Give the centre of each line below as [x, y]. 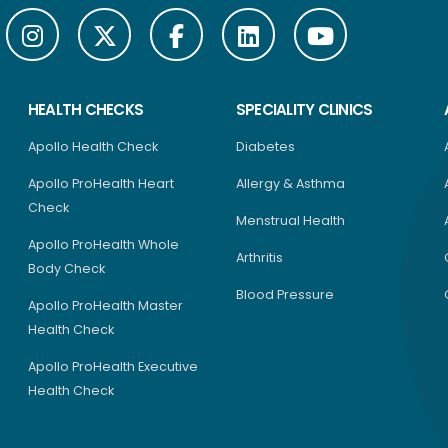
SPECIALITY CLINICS [304, 109]
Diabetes [265, 146]
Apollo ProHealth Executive [113, 366]
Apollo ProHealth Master [105, 305]
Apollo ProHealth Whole [103, 244]
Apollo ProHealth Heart [101, 183]
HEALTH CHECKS [86, 109]
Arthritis [259, 257]
